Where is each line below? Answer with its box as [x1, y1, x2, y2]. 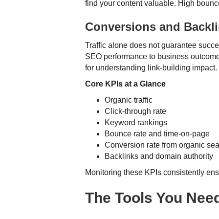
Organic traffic [105, 95, 153, 104]
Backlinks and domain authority [105, 152, 214, 160]
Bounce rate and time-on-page [105, 129, 210, 138]
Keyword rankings [105, 118, 168, 127]
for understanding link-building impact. [85, 63, 218, 72]
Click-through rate [105, 107, 167, 115]
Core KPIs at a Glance [85, 79, 166, 88]
